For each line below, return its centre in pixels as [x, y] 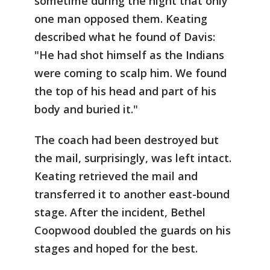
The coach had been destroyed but [127, 140]
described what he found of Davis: [125, 36]
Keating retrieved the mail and [116, 176]
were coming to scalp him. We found [130, 73]
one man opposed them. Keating [121, 18]
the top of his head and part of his [125, 91]
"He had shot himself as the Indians [129, 55]
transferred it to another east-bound [132, 194]
